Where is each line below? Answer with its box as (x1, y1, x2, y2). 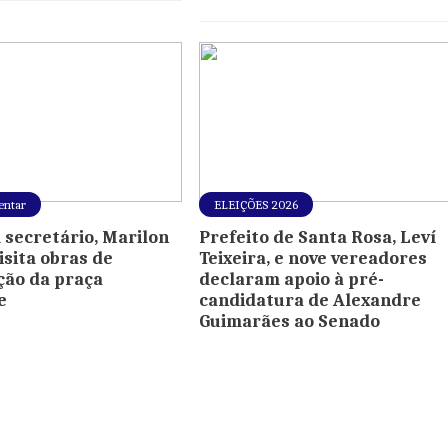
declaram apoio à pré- (199, 269, 385, 291)
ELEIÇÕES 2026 (214, 197, 299, 213)
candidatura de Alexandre (199, 290, 422, 312)
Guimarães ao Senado (199, 311, 381, 333)
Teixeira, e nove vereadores (199, 248, 428, 270)
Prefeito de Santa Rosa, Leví (199, 227, 437, 249)
